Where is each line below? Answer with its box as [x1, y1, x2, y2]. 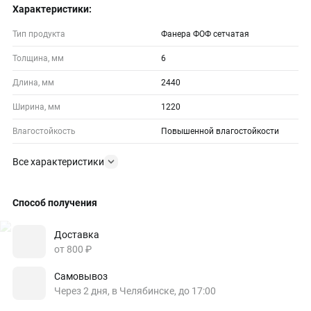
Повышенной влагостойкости [161, 126, 279, 136]
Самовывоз [54, 270, 108, 282]
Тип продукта [12, 29, 65, 39]
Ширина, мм [12, 102, 60, 112]
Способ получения [12, 197, 97, 208]
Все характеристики [12, 156, 104, 167]
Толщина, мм [12, 53, 64, 63]
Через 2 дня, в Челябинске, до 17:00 [54, 285, 216, 296]
